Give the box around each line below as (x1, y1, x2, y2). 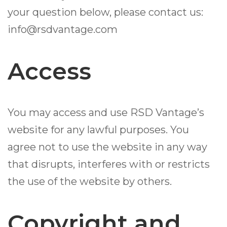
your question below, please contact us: (8, 6, 203, 19)
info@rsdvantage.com (8, 23, 118, 36)
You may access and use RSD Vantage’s (8, 106, 204, 119)
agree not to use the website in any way (8, 141, 207, 154)
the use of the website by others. (8, 175, 172, 188)
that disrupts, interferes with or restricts (8, 158, 210, 171)
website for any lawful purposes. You (8, 124, 189, 136)
